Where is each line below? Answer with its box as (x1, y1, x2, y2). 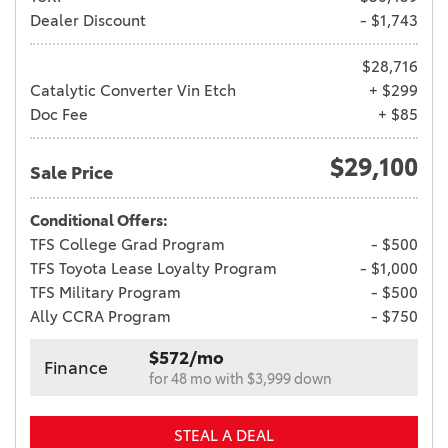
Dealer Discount (30, 11, 146, 31)
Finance (44, 357, 108, 378)
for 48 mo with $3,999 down (149, 371, 332, 388)
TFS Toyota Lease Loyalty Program (30, 259, 277, 279)
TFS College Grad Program (30, 235, 225, 255)
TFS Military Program (30, 283, 181, 303)
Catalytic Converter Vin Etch (30, 81, 236, 101)
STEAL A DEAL (174, 426, 274, 446)
